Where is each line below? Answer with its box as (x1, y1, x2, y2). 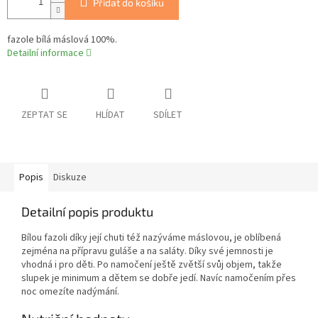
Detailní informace (7, 46, 84, 61)
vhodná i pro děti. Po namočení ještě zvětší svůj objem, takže (21, 258, 282, 273)
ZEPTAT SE (21, 108, 67, 123)
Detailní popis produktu (21, 204, 153, 220)
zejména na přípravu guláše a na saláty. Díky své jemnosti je (21, 244, 273, 259)
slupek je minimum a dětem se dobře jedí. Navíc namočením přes (21, 271, 296, 286)
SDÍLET (153, 108, 182, 123)
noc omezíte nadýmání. (21, 285, 119, 300)
